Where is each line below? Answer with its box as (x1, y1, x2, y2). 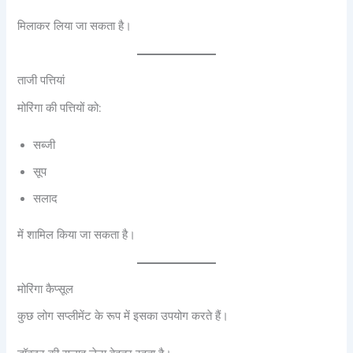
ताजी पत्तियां (17, 72, 65, 88)
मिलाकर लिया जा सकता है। (17, 19, 132, 34)
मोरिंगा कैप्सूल (17, 281, 74, 297)
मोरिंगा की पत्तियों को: (17, 100, 102, 115)
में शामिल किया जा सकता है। (17, 227, 136, 242)
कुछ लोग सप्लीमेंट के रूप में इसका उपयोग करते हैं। (17, 309, 229, 324)
